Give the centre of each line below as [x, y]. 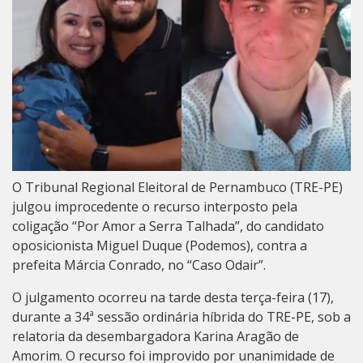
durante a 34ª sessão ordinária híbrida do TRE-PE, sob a [181, 317]
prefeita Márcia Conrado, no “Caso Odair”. [139, 265]
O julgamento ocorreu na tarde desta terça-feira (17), [173, 298]
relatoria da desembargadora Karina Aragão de [156, 337]
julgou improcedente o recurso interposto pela [155, 207]
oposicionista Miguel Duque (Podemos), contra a [160, 246]
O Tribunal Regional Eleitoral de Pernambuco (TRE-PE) [177, 188]
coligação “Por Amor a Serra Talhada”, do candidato [168, 226]
